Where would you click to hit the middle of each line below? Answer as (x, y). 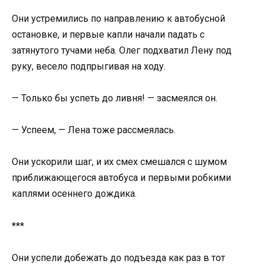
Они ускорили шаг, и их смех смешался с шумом (119, 162)
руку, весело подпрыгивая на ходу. (89, 66)
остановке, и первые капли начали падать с (108, 34)
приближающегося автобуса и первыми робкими (121, 178)
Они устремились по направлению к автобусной (118, 18)
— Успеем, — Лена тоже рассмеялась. (94, 130)
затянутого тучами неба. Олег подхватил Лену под (122, 50)
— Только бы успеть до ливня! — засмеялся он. (115, 98)
